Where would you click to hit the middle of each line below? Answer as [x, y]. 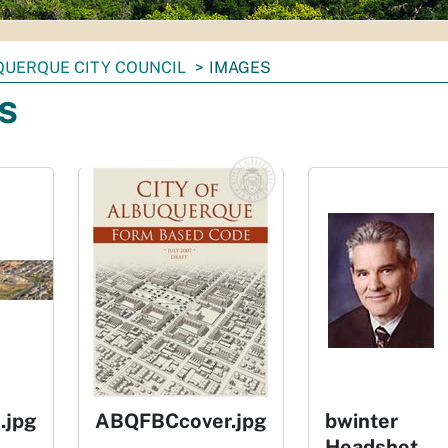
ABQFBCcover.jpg [181, 421]
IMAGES [240, 67]
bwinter [361, 421]
